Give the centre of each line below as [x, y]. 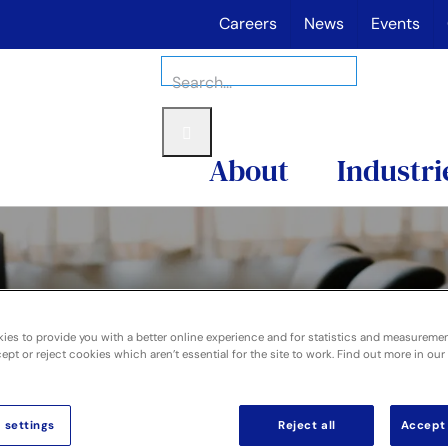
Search [183, 66]
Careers [248, 23]
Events [395, 23]
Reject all [307, 425]
